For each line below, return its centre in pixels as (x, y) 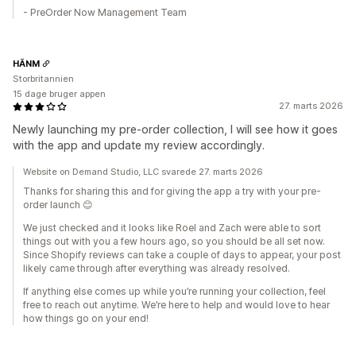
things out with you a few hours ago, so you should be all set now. (174, 241)
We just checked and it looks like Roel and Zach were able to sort (172, 228)
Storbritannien (43, 79)
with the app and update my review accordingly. (139, 145)
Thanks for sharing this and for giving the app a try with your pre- (172, 191)
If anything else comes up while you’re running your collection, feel (174, 291)
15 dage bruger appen (59, 94)
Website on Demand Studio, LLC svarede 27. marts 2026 (143, 172)
